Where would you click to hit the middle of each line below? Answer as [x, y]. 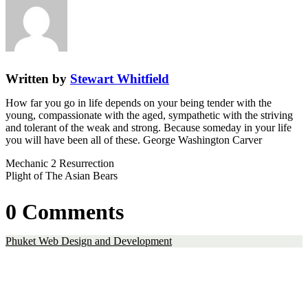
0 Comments [65, 212]
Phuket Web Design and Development [89, 241]
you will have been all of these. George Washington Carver [134, 140]
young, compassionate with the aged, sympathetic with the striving [149, 115]
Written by [38, 79]
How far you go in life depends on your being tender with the [139, 103]
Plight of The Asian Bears [62, 176]
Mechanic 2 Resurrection [60, 163]
